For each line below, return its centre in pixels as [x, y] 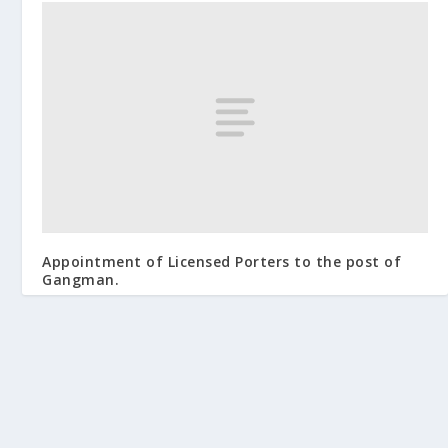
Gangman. [81, 280]
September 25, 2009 [99, 305]
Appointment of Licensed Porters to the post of [222, 262]
